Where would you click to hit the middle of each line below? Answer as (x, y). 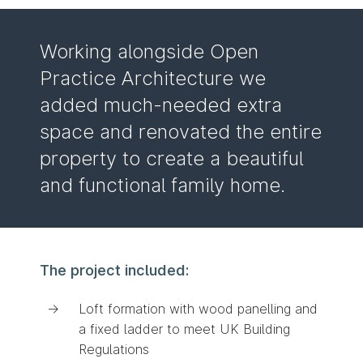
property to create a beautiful (172, 158)
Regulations (114, 349)
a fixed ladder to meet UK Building (185, 329)
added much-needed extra (161, 105)
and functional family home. (163, 185)
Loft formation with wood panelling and (199, 308)
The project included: (115, 270)
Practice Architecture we (153, 78)
